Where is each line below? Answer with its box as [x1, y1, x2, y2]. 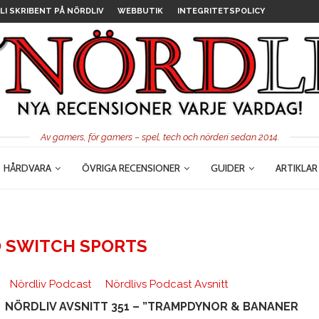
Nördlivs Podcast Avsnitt [105, 277, 228, 291]
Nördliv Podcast [9, 277, 91, 291]
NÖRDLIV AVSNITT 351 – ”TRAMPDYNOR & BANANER [4, 299, 298, 313]
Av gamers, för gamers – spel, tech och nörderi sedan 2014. [40, 131, 279, 142]
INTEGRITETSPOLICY [177, 6, 265, 16]
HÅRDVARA [4, 161, 51, 174]
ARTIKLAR [276, 161, 318, 174]
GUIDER [211, 161, 245, 174]
